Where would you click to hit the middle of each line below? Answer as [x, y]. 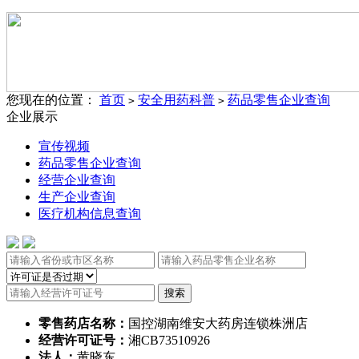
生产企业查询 [77, 197]
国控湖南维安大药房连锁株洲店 [218, 323]
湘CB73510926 [169, 340]
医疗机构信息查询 [90, 214]
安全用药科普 [176, 100]
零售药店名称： [83, 323]
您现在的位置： [53, 100]
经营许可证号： [83, 340]
